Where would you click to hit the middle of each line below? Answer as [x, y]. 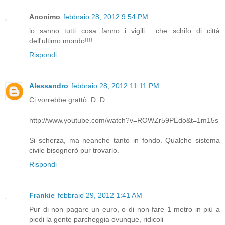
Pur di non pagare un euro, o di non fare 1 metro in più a [125, 209]
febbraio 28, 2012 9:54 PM [106, 16]
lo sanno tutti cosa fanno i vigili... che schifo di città [125, 30]
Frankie [42, 195]
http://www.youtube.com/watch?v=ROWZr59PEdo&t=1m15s [124, 120]
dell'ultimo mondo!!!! [61, 40]
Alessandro [49, 86]
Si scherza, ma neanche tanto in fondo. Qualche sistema [125, 140]
